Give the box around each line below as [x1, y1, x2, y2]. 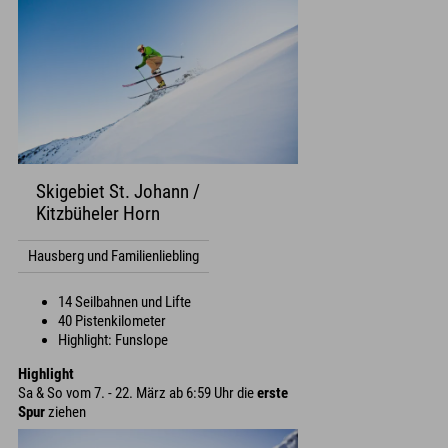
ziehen [45, 402, 86, 421]
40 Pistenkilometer [58, 311, 166, 330]
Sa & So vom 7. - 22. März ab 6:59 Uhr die [18, 383, 257, 402]
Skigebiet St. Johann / [36, 180, 200, 203]
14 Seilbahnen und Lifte [58, 292, 191, 311]
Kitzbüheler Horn [36, 202, 160, 225]
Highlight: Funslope [58, 330, 168, 349]
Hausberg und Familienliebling [28, 246, 199, 265]
